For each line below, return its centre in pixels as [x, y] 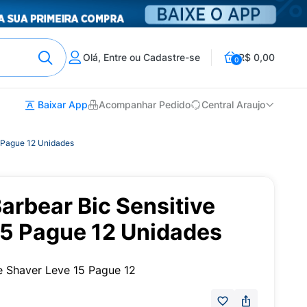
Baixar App [61, 105]
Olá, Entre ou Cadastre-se [142, 57]
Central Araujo [233, 105]
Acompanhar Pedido [145, 105]
